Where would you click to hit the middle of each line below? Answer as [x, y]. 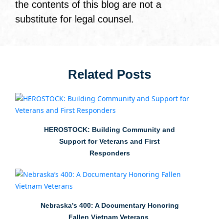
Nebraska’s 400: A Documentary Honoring [109, 206]
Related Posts [109, 75]
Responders [109, 153]
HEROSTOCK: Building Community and [109, 130]
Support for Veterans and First [109, 142]
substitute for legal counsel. [74, 19]
